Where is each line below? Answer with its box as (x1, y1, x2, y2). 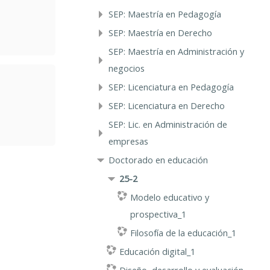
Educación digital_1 (119, 245, 195, 257)
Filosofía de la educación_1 (130, 227, 236, 239)
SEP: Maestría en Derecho (108, 27, 212, 39)
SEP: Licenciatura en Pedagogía (108, 81, 234, 93)
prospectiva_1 (130, 208, 186, 220)
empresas (108, 135, 148, 147)
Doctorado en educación (108, 154, 208, 166)
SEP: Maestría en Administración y (108, 45, 244, 57)
